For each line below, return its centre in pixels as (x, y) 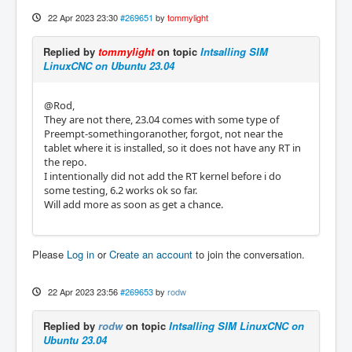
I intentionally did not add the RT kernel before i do (163, 176)
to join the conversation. (249, 254)
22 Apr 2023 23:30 (82, 17)
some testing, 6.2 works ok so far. (121, 190)
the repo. (65, 161)
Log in (81, 254)
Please (49, 254)
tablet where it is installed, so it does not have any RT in (172, 147)
